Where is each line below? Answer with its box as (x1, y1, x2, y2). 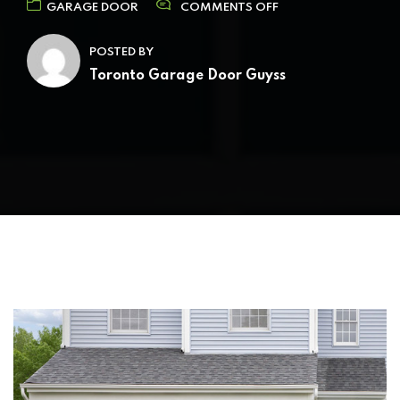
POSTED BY (89, 46, 154, 59)
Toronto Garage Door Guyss (89, 69, 286, 84)
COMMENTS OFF (180, 2, 279, 14)
